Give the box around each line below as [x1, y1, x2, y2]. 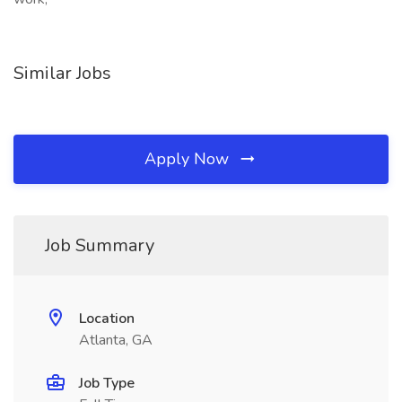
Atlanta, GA [79, 330, 153, 350]
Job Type [79, 373, 135, 393]
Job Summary [45, 233, 154, 258]
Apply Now [144, 148, 233, 170]
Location [79, 309, 135, 328]
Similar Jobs [13, 61, 111, 85]
